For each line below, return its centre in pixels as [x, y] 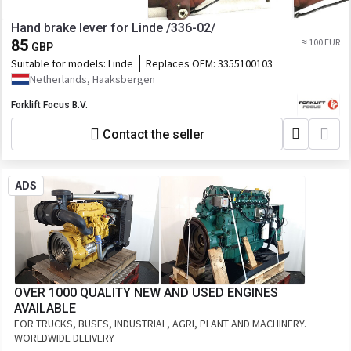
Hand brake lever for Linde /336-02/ [113, 28]
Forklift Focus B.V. [49, 105]
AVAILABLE [45, 308]
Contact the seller [153, 134]
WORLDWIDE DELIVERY [64, 338]
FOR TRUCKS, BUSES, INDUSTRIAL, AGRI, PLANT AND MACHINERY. [160, 324]
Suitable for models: [60, 63]
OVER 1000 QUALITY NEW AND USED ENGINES [146, 293]
